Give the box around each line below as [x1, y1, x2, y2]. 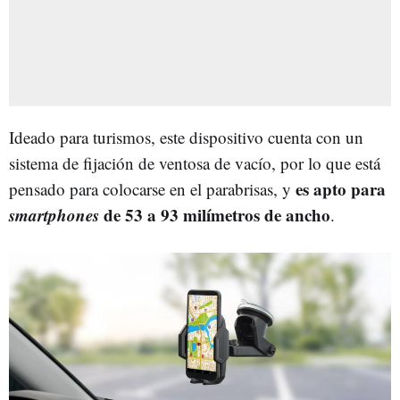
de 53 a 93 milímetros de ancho [99, 202, 330, 227]
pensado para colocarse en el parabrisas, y [9, 177, 296, 200]
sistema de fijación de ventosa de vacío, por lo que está [9, 151, 380, 174]
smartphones [9, 202, 99, 227]
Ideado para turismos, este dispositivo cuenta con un [9, 125, 363, 148]
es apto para [296, 176, 386, 201]
